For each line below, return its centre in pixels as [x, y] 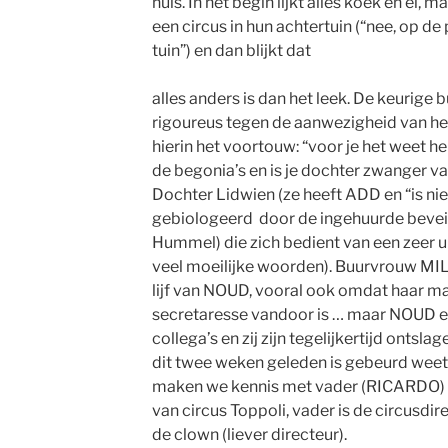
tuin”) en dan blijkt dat [231, 50]
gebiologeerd [202, 218]
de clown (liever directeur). [249, 434]
